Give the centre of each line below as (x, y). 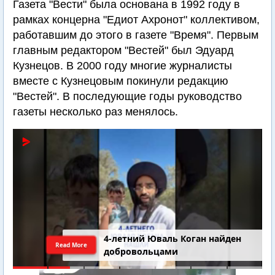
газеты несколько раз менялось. (95, 112)
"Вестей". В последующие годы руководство (127, 96)
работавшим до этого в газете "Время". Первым (136, 35)
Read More (71, 245)
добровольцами (141, 252)
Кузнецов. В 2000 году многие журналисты (122, 66)
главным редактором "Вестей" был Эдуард (123, 50)
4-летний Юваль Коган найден (173, 239)
